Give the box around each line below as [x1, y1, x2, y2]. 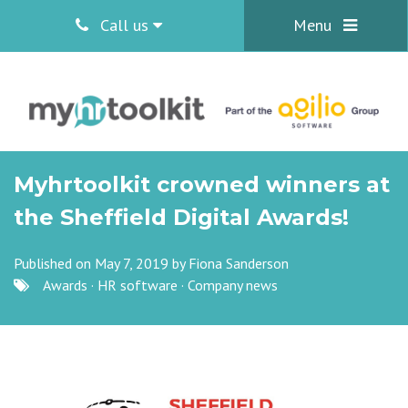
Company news [188, 276, 278, 294]
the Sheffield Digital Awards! [14, 204, 349, 230]
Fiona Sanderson [189, 254, 289, 272]
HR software [97, 276, 178, 294]
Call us [95, 15, 153, 36]
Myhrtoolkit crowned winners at [14, 171, 390, 198]
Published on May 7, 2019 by [14, 254, 189, 272]
